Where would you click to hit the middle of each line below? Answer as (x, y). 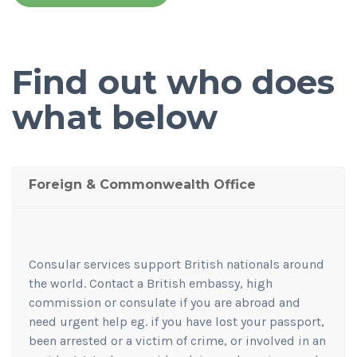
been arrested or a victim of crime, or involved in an (177, 340)
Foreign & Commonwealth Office (142, 184)
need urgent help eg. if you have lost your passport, (177, 321)
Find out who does (173, 82)
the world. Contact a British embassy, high (151, 283)
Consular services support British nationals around (177, 264)
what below (115, 117)
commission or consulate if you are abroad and (165, 302)
